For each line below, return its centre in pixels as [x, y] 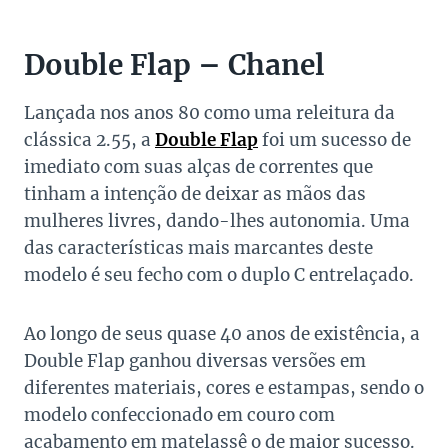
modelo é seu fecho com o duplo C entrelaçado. [219, 275]
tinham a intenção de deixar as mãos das [195, 194]
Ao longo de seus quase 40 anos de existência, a [222, 334]
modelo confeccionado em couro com [179, 415]
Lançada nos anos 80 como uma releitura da [209, 113]
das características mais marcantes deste [198, 248]
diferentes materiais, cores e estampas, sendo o [224, 388]
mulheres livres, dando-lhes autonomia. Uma [217, 221]
